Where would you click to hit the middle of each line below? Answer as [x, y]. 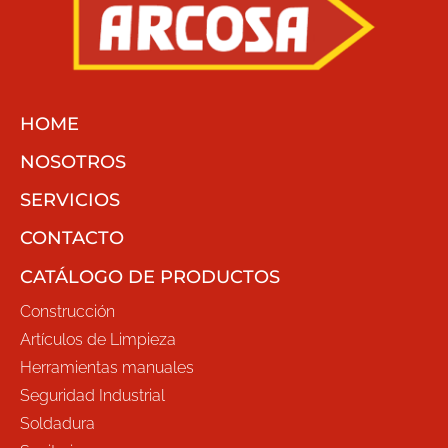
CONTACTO [72, 237]
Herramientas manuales [107, 367]
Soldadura [57, 423]
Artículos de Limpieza [98, 339]
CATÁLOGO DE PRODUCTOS [150, 276]
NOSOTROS [73, 161]
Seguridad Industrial [92, 395]
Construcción [67, 311]
